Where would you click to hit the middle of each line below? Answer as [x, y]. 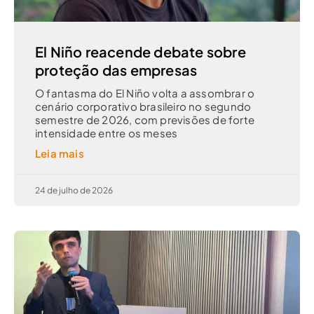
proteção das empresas [116, 70]
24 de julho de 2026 [74, 191]
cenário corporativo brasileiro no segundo [143, 107]
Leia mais [60, 153]
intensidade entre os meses [107, 133]
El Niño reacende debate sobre [141, 52]
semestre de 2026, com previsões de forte [145, 120]
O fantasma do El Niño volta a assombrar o [145, 93]
